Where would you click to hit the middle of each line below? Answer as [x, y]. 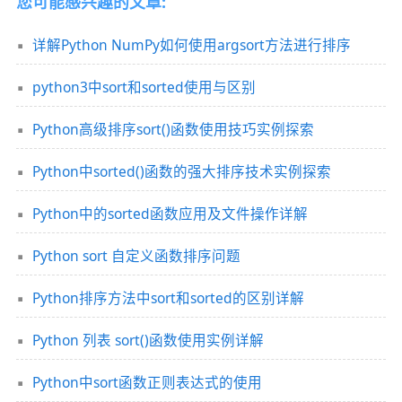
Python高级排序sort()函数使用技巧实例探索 [173, 130]
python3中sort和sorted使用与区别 [144, 87]
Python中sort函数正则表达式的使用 [147, 383]
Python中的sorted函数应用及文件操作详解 [170, 214]
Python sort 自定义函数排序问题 [136, 256]
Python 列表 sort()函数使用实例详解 [148, 341]
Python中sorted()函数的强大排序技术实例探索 [181, 172]
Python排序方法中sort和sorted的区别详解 [168, 298]
